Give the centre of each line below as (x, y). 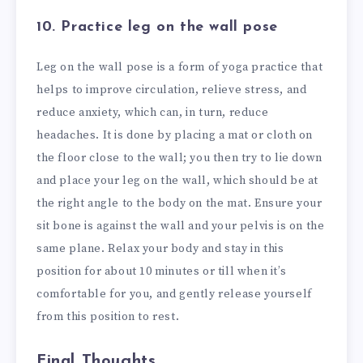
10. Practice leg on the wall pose (157, 27)
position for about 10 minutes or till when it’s (162, 272)
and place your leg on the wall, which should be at (178, 181)
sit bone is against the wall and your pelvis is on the (181, 226)
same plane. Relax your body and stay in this (160, 249)
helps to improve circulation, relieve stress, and (172, 90)
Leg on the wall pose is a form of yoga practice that (180, 68)
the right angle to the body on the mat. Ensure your (179, 204)
